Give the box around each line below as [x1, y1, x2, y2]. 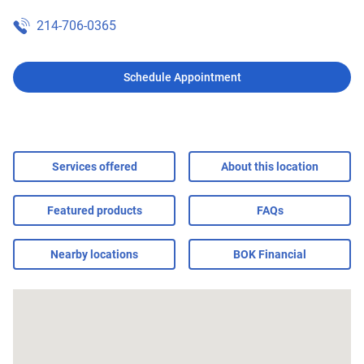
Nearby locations [50, 248, 138, 261]
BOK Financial [233, 248, 306, 261]
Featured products [46, 204, 142, 217]
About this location [221, 160, 318, 173]
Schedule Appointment [123, 71, 241, 84]
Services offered [51, 160, 137, 173]
